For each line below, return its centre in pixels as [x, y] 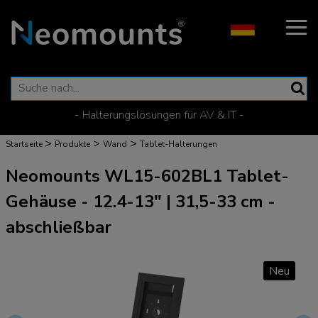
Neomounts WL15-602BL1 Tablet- [147, 176]
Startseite [24, 144]
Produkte [72, 144]
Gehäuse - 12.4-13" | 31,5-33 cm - [141, 202]
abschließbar [59, 227]
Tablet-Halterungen [179, 144]
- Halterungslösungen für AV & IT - [159, 115]
